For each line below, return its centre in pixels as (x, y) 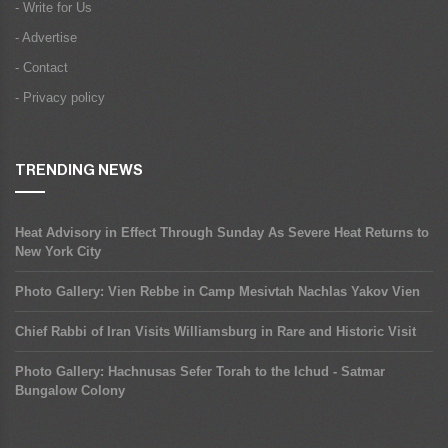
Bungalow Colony (70, 390)
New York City (58, 251)
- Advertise (46, 37)
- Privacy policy (60, 97)
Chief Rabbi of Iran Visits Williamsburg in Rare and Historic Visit (215, 331)
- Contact (41, 67)
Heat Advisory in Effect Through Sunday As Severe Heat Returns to (222, 232)
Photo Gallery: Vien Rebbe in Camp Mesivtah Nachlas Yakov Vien (217, 291)
